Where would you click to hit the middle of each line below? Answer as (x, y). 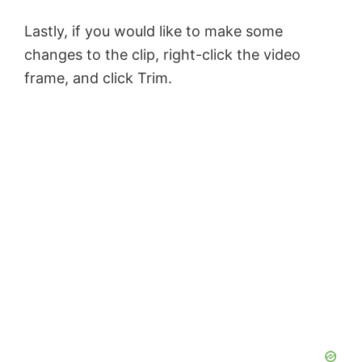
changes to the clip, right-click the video (162, 55)
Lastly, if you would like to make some (154, 32)
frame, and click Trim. (98, 78)
